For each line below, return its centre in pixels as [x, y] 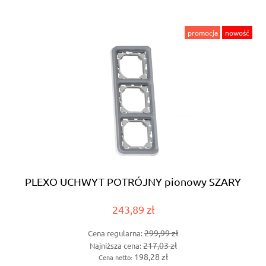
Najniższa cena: [116, 246]
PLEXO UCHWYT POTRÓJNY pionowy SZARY [133, 181]
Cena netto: [116, 257]
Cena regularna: [116, 233]
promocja [202, 32]
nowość [237, 32]
